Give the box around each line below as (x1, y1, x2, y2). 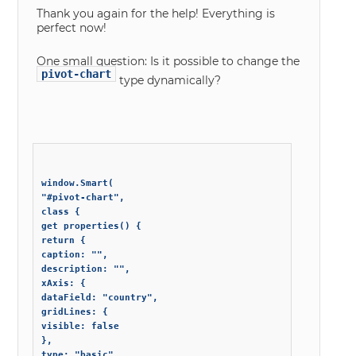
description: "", (41, 264, 131, 275)
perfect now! (37, 21, 107, 36)
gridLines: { (41, 307, 109, 318)
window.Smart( (41, 178, 114, 189)
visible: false (41, 321, 120, 332)
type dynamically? (116, 73, 222, 88)
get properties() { (41, 221, 142, 232)
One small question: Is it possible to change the (37, 54, 300, 69)
